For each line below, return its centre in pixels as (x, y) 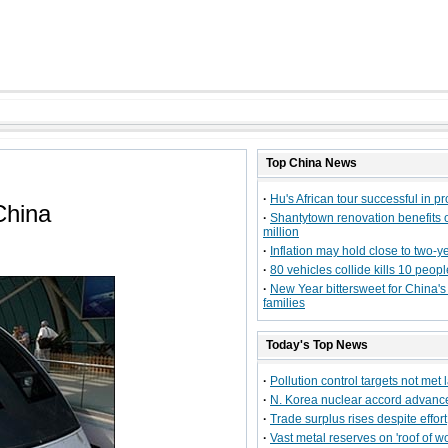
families (284, 303)
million (281, 232)
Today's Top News (317, 345)
